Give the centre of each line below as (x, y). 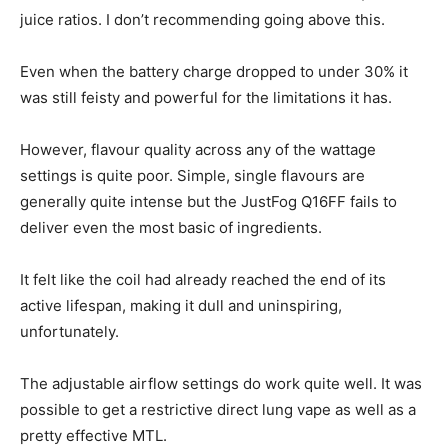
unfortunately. (69, 332)
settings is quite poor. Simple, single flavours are (192, 176)
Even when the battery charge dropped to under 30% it (214, 72)
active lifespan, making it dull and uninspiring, (181, 306)
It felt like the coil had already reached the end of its (203, 280)
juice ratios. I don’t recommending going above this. (202, 20)
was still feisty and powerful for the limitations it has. (206, 98)
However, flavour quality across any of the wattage (198, 150)
